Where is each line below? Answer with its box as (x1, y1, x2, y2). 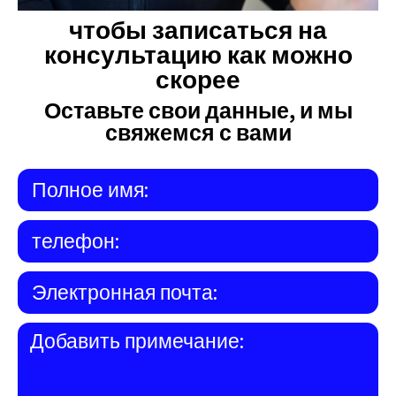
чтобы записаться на (69, 13, 327, 47)
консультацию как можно (43, 38, 353, 72)
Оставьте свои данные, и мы (43, 95, 353, 126)
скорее (156, 63, 240, 96)
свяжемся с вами (104, 118, 292, 148)
